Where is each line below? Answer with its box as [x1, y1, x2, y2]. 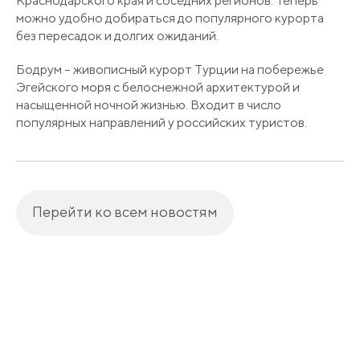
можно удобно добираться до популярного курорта [16, 10, 324, 27]
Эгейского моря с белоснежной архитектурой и [16, 80, 300, 96]
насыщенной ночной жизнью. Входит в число [16, 97, 281, 113]
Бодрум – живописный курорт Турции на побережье [16, 62, 324, 78]
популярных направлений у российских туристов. [16, 115, 307, 131]
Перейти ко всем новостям [32, 203, 218, 221]
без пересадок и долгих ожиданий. [16, 28, 221, 44]
